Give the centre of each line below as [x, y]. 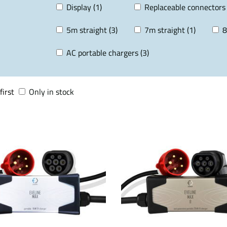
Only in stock [51, 92]
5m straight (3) [92, 30]
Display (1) [84, 7]
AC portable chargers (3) [108, 53]
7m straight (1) [170, 30]
